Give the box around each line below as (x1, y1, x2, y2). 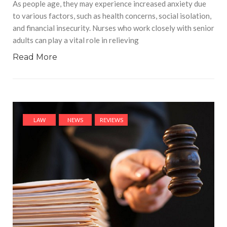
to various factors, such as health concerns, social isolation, (13, 11, 211, 21)
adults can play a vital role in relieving (13, 35, 139, 45)
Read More (13, 52, 57, 62)
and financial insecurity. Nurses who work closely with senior (13, 23, 214, 33)
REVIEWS (99, 117, 123, 124)
